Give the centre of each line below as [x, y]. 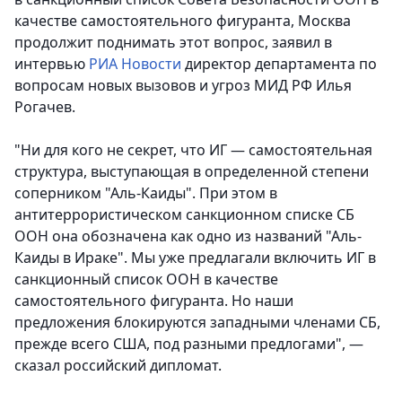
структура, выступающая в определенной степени [192, 172]
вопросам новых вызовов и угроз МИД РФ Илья [183, 86]
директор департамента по [279, 64]
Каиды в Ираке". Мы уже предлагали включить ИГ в [195, 258]
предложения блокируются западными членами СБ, [197, 323]
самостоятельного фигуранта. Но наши [154, 301]
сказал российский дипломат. [118, 366]
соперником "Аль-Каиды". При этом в [146, 193]
